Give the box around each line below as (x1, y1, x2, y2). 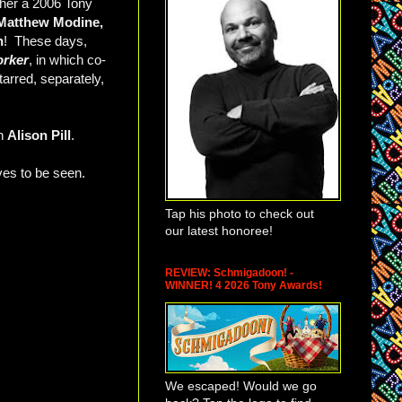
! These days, (4, 33, 87, 49)
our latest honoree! (165, 223, 273, 238)
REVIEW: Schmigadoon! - (165, 266, 293, 279)
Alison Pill (7, 127, 71, 144)
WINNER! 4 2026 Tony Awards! (165, 278, 322, 292)
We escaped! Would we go (165, 378, 317, 393)
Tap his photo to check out (165, 205, 314, 221)
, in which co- (29, 52, 106, 68)
